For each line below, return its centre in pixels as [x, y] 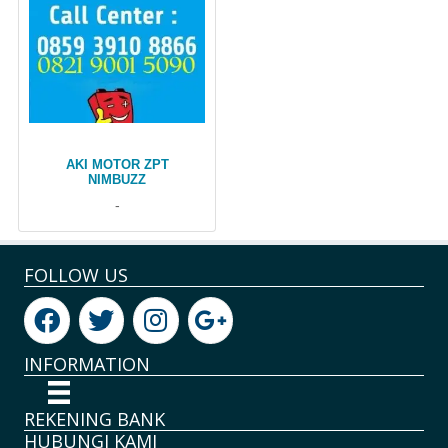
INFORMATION [87, 364]
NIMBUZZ [117, 180]
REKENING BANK [94, 418]
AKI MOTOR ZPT [117, 165]
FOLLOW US [76, 275]
